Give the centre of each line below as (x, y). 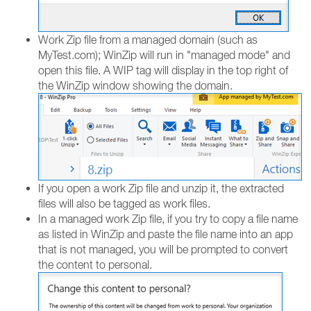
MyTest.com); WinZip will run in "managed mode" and (164, 55)
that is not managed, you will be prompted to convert (163, 249)
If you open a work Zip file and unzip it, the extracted (161, 188)
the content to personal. (95, 264)
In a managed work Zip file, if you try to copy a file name (168, 219)
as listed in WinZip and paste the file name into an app (166, 234)
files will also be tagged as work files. (124, 203)
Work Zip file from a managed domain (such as (148, 40)
